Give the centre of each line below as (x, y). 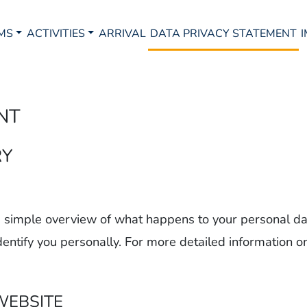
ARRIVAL (122, 34)
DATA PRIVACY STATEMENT (224, 34)
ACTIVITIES (56, 34)
